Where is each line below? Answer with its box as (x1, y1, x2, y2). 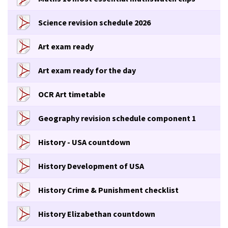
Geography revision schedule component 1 (38, 113, 196, 124)
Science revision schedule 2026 (38, 17, 151, 28)
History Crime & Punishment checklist (38, 185, 179, 195)
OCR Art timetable (38, 89, 105, 100)
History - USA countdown (38, 137, 130, 148)
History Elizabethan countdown (38, 209, 155, 219)
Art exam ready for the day (38, 65, 136, 76)
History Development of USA (38, 161, 144, 172)
